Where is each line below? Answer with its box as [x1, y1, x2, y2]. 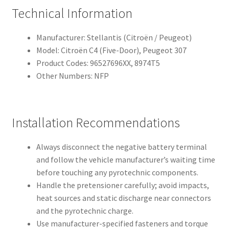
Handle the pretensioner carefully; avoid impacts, [36, 180, 209, 191]
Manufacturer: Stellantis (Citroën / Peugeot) [36, 32, 192, 42]
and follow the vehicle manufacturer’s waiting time [36, 154, 215, 165]
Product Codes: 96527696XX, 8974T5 [36, 57, 160, 68]
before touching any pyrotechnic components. [36, 167, 198, 178]
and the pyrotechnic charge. [36, 205, 133, 216]
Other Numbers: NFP [36, 70, 109, 81]
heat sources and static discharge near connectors [36, 193, 211, 203]
